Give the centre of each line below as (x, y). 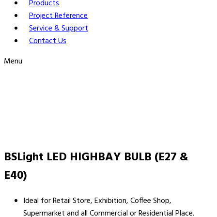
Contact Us (48, 41)
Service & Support (59, 29)
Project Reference (58, 16)
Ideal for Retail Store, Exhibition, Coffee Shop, (97, 201)
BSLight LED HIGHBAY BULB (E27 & (96, 157)
